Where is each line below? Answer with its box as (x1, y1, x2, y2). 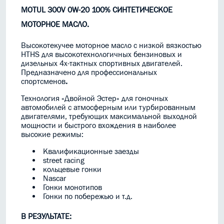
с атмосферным (68, 102, 122, 112)
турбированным (139, 102, 195, 112)
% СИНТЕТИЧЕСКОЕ (104, 5, 172, 14)
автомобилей (21, 102, 66, 112)
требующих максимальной (69, 111, 161, 121)
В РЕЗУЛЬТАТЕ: (21, 211, 71, 221)
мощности (21, 120, 56, 130)
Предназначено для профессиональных (21, 67, 157, 77)
